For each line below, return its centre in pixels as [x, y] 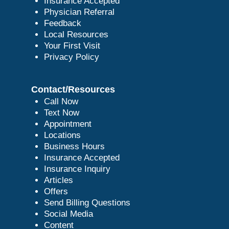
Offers [56, 191]
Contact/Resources [73, 89]
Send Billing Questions [87, 202]
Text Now [61, 112]
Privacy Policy [71, 57]
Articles [58, 180]
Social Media [68, 214]
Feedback [62, 23]
